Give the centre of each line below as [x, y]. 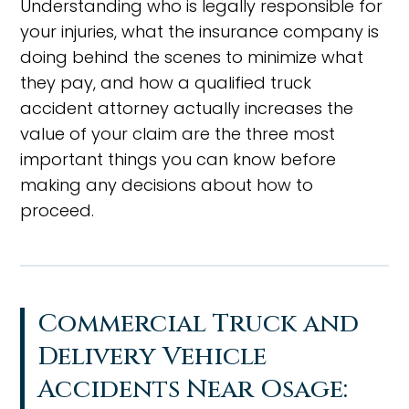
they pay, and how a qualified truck [166, 83]
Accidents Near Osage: [193, 389]
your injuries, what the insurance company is [200, 31]
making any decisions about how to [167, 185]
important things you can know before [178, 159]
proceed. [58, 210]
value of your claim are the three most [178, 134]
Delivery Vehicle [152, 357]
